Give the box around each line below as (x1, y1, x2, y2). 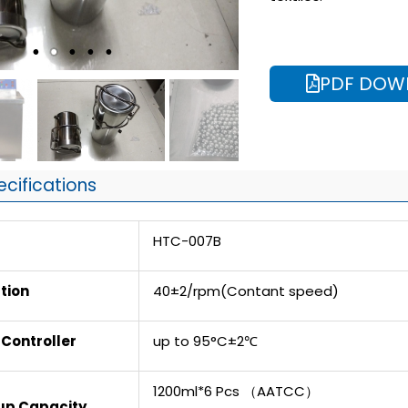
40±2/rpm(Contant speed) (153, 280, 339, 301)
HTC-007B (153, 230, 221, 250)
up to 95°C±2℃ (153, 331, 258, 351)
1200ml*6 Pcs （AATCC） (153, 381, 319, 401)
